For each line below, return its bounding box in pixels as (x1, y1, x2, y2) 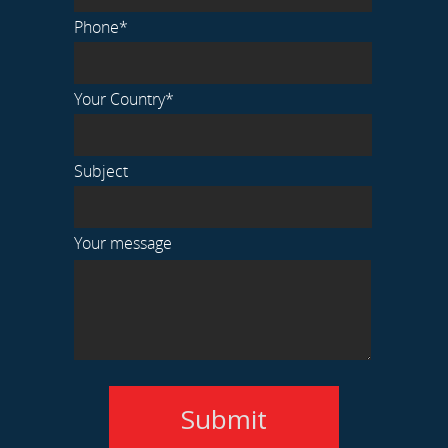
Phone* (74, 16, 128, 38)
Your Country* (74, 88, 174, 110)
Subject (74, 160, 128, 182)
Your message (74, 232, 172, 254)
